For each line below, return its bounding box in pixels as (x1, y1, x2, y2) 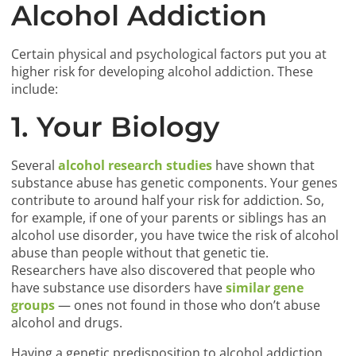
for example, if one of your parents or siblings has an (11, 209, 327, 227)
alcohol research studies (55, 157, 213, 175)
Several (11, 157, 56, 175)
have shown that (212, 157, 315, 175)
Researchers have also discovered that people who (11, 261, 316, 280)
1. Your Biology (11, 110, 220, 145)
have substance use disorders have (11, 279, 226, 297)
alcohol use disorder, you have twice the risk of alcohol (11, 226, 339, 245)
